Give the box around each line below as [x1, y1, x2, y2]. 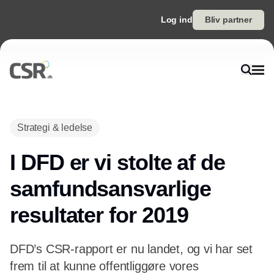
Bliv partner [204, 15, 252, 24]
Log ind [160, 15, 193, 24]
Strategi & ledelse [17, 122, 93, 133]
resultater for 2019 [10, 202, 188, 228]
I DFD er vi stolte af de [10, 150, 226, 175]
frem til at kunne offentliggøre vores [10, 259, 199, 273]
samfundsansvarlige [10, 176, 211, 201]
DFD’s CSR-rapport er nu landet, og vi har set [10, 242, 253, 256]
